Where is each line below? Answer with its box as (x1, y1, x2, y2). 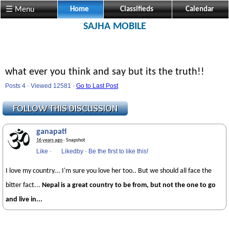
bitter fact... (6, 181, 42, 189)
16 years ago (36, 138, 62, 143)
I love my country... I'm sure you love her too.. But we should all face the (6, 167, 212, 175)
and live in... (6, 196, 42, 203)
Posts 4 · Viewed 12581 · (5, 82, 76, 89)
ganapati (36, 128, 66, 136)
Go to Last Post (76, 82, 118, 89)
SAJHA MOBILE (83, 21, 146, 32)
